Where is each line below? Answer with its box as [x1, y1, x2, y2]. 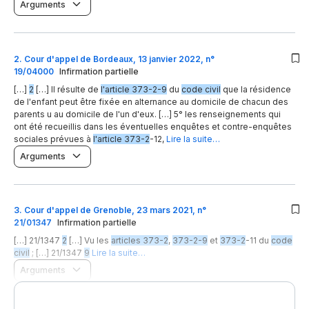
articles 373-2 [111, 235, 168, 246]
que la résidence [221, 83, 291, 94]
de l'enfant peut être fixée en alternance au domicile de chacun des [14, 96, 288, 107]
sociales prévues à [14, 133, 93, 144]
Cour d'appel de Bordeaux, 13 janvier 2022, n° [24, 53, 215, 64]
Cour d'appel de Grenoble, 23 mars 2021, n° [24, 205, 206, 216]
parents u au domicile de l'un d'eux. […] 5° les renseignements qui [14, 108, 281, 119]
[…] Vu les [67, 235, 111, 246]
